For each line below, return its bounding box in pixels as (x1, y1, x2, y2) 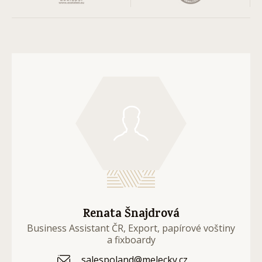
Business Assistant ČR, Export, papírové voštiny (27, 222, 235, 235)
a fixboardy (106, 233, 156, 246)
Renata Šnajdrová (82, 205, 180, 225)
